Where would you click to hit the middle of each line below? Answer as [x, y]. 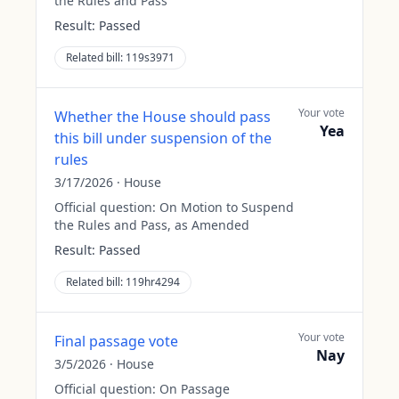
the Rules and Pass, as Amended [152, 225]
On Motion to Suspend [227, 207]
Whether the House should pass [163, 117]
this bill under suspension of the [163, 138]
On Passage [195, 389]
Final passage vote [116, 341]
